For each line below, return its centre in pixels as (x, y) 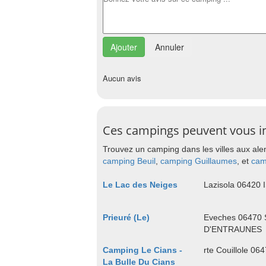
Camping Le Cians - (142, 250)
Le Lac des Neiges (140, 185)
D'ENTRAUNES (232, 229)
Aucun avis (122, 78)
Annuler (170, 47)
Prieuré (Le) (126, 217)
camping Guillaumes (199, 161)
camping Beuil (129, 161)
